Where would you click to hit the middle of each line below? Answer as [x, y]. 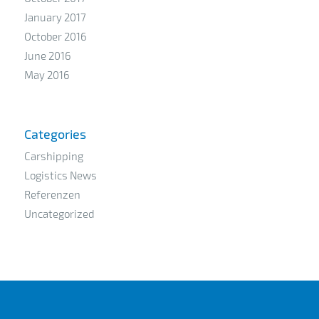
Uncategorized [59, 213]
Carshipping [53, 156]
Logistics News [60, 175]
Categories [55, 134]
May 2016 [47, 74]
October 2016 [55, 36]
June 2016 [47, 55]
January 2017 [55, 17]
